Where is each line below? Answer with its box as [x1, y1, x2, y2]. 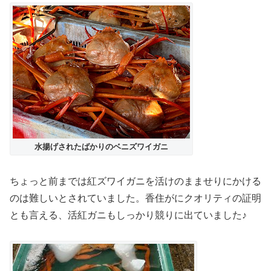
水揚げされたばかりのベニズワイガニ [34, 142, 168, 151]
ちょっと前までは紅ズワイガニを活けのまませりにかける [10, 175, 261, 186]
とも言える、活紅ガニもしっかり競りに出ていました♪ [10, 209, 247, 220]
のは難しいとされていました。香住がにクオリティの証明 [10, 192, 261, 203]
